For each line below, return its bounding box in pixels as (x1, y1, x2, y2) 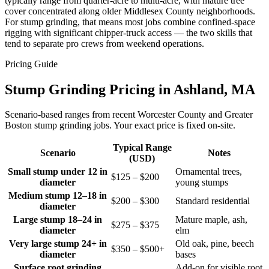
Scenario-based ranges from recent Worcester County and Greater (5, 109, 253, 120)
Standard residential (175, 196, 250, 207)
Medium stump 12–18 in (8, 190, 107, 201)
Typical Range (112, 142, 172, 153)
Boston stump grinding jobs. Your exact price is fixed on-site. (5, 120, 235, 131)
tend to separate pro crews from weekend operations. (5, 38, 204, 49)
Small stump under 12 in (8, 166, 107, 177)
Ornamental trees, (175, 166, 242, 177)
